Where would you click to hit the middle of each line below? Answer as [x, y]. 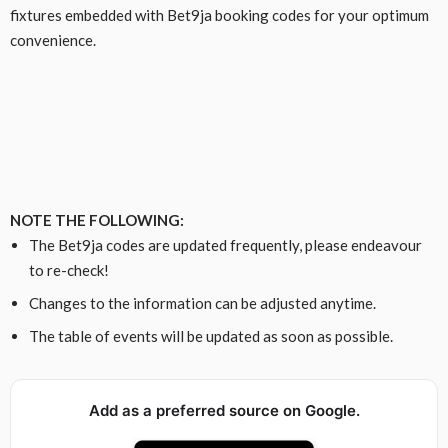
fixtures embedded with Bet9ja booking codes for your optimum [219, 14]
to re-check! [68, 269]
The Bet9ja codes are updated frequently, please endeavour [225, 244]
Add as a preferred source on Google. [224, 410]
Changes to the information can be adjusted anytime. [202, 302]
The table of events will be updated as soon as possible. [210, 335]
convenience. [53, 39]
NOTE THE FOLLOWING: [97, 219]
